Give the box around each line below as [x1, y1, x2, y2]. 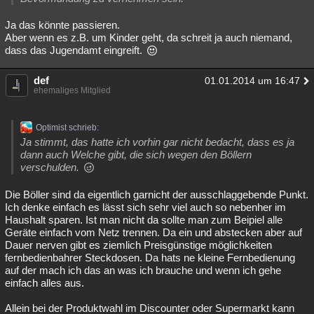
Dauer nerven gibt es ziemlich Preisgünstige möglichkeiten [5, 239, 272, 251]
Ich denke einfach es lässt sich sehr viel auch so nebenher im [5, 201, 286, 213]
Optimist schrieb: [36, 123, 99, 132]
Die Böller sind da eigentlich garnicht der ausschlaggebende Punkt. [5, 189, 308, 200]
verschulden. [20, 161, 82, 173]
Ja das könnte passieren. [5, 19, 120, 31]
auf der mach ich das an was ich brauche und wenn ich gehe [5, 264, 281, 276]
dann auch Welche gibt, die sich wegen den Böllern [20, 149, 252, 161]
